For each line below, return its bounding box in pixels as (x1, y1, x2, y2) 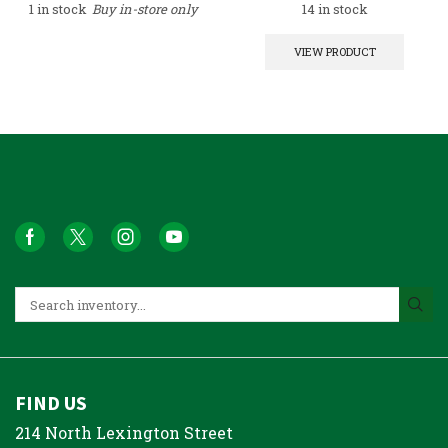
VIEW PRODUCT (293, 44, 376, 60)
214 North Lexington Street (15, 421, 233, 443)
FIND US (15, 389, 87, 415)
